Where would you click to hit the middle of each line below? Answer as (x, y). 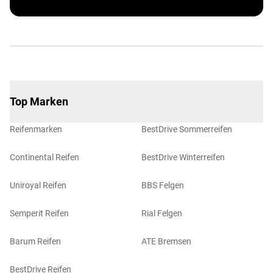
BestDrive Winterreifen (183, 157)
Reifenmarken (36, 129)
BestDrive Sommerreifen (186, 129)
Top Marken (39, 101)
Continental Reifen (44, 157)
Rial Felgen (161, 213)
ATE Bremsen (166, 241)
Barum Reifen (35, 241)
